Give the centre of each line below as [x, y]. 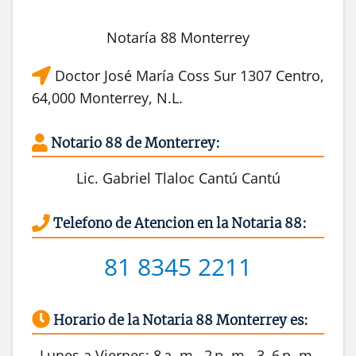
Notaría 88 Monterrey [178, 38]
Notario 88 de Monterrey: [135, 143]
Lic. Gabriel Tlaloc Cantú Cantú [178, 178]
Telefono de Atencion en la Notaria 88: [180, 224]
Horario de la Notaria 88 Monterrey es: [181, 320]
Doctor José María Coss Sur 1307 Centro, [188, 76]
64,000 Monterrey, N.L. [107, 98]
